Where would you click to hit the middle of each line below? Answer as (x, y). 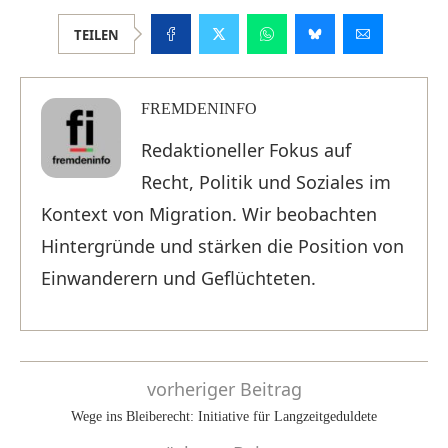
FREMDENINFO (199, 108)
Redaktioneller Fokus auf (246, 149)
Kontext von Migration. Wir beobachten (209, 213)
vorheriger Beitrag (224, 388)
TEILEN (96, 34)
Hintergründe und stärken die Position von (222, 245)
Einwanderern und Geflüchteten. (178, 277)
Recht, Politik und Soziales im (266, 181)
